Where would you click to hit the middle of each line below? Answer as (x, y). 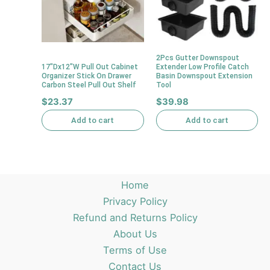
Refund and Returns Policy (135, 218)
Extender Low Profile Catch (202, 67)
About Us (135, 234)
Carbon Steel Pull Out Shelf (89, 85)
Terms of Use (135, 250)
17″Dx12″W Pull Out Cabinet (90, 67)
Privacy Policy (135, 201)
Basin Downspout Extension (204, 76)
